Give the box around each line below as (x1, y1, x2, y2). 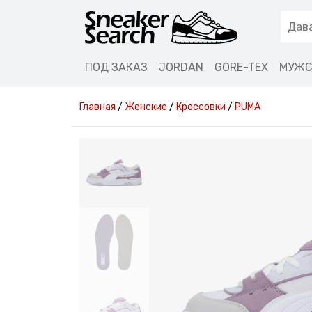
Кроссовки (176, 101, 226, 113)
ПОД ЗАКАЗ (85, 61, 148, 74)
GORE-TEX (214, 61, 268, 74)
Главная (79, 101, 116, 113)
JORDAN (159, 61, 203, 74)
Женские (125, 101, 167, 113)
